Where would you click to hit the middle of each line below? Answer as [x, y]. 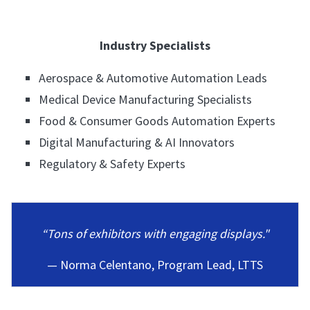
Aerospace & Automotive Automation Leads [153, 77]
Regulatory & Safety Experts [112, 163]
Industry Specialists [155, 45]
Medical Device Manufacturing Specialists [145, 99]
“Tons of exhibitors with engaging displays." [155, 233]
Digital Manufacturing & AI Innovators [137, 142]
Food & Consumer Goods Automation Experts [157, 120]
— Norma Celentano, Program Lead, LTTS [155, 264]
